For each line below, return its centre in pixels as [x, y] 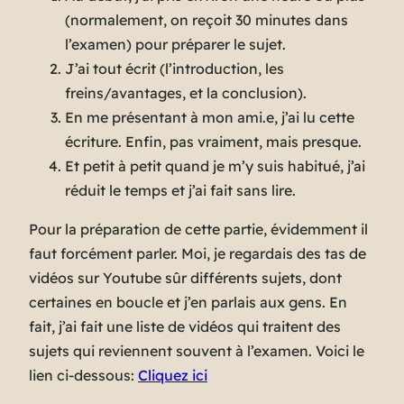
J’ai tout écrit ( [115, 69]
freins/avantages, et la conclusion [181, 93]
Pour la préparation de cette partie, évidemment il [198, 230]
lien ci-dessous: [83, 376]
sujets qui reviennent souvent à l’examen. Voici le [197, 351]
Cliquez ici [173, 376]
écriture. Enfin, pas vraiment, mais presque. [213, 142]
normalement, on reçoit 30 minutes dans [209, 20]
